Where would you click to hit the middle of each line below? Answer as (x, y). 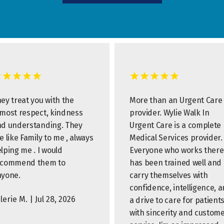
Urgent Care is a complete (175, 125)
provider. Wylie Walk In (169, 113)
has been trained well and (175, 163)
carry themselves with (169, 175)
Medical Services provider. (176, 138)
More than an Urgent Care (176, 100)
